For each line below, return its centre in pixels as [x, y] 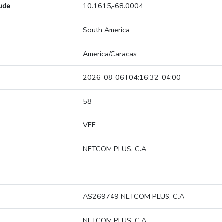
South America [106, 30]
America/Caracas [110, 54]
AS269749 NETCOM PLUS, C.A [134, 196]
